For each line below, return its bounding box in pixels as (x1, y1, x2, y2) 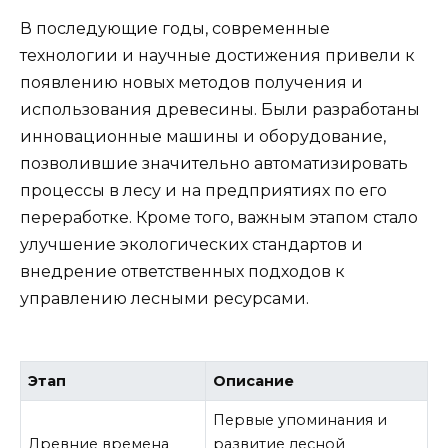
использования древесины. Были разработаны (20, 99, 420, 119)
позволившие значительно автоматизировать (20, 153, 408, 173)
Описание (213, 371, 295, 390)
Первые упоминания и (213, 410, 388, 429)
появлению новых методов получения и (20, 72, 363, 92)
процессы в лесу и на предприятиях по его (20, 180, 387, 200)
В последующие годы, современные (20, 18, 330, 38)
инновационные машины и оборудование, (20, 126, 386, 146)
